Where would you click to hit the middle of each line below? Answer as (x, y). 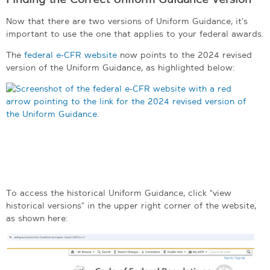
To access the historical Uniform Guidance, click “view (119, 193)
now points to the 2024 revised (184, 55)
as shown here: (37, 218)
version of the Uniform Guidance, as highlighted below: (121, 67)
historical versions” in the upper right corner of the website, (131, 205)
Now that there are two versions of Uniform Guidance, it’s (127, 21)
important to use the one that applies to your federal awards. (135, 33)
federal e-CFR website (71, 55)
